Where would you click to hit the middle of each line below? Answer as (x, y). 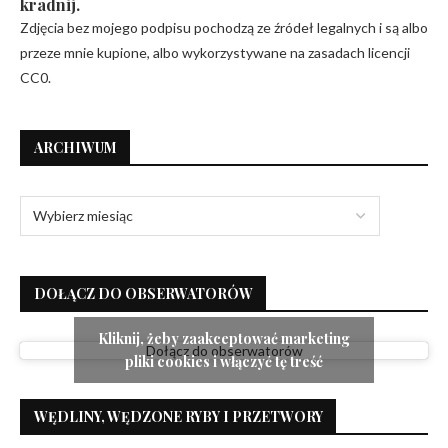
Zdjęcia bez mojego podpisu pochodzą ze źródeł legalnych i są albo (224, 27)
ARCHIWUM (75, 147)
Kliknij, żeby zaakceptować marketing (224, 339)
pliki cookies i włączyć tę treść (224, 362)
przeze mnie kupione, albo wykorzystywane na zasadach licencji (215, 52)
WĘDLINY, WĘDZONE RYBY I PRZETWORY (178, 416)
